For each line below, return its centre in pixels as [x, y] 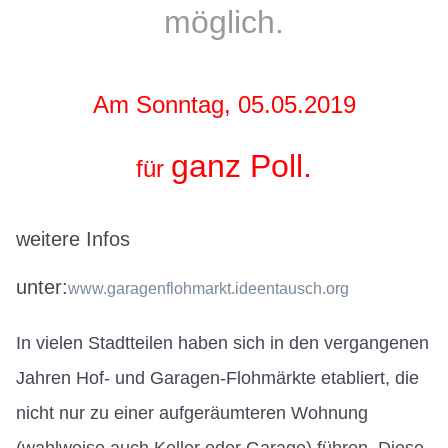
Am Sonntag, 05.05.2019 [224, 104]
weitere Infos [73, 238]
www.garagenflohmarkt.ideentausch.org [208, 288]
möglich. [224, 21]
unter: [42, 286]
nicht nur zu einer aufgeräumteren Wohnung [192, 412]
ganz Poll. [241, 165]
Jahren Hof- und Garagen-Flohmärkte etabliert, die [217, 377]
